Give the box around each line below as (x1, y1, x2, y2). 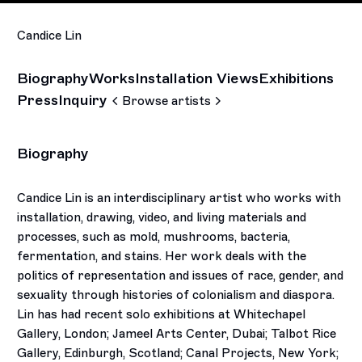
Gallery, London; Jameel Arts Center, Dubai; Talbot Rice (17, 326, 337, 341)
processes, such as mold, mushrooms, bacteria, (17, 229, 291, 244)
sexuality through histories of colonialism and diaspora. (17, 287, 335, 302)
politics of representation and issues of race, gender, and (17, 267, 344, 283)
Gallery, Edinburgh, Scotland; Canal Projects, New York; (17, 345, 339, 360)
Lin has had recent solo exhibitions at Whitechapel (17, 306, 306, 322)
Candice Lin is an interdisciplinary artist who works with (17, 190, 342, 205)
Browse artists (122, 93, 212, 108)
